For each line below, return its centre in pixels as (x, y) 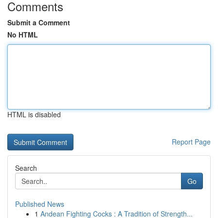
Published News (40, 204)
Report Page (191, 142)
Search (26, 168)
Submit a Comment (39, 22)
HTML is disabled (34, 114)
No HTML (23, 35)
